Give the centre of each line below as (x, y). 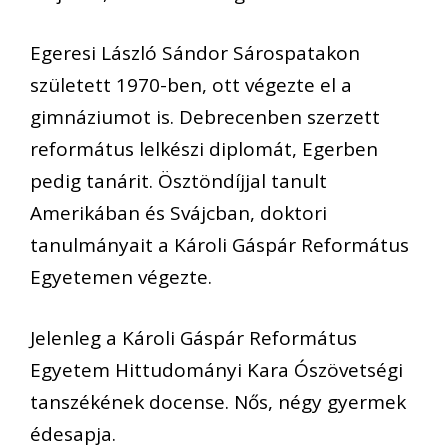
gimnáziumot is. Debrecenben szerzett (205, 117)
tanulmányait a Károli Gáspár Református (219, 245)
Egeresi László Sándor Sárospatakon (195, 53)
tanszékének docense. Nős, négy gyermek (218, 401)
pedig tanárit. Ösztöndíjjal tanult (178, 181)
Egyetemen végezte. (121, 277)
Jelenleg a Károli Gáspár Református (193, 337)
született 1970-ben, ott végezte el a (191, 85)
